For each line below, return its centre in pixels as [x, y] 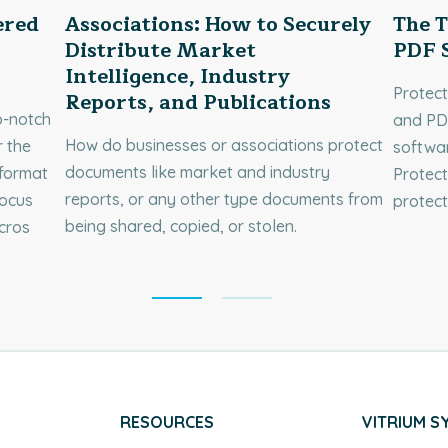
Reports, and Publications [197, 103]
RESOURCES [166, 422]
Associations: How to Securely [217, 25]
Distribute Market [160, 51]
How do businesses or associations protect [223, 145]
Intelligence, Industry [177, 77]
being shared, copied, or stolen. [180, 226]
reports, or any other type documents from [223, 199]
